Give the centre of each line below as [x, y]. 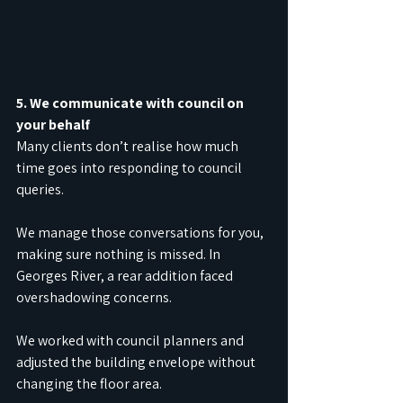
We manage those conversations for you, [141, 233]
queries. [40, 190]
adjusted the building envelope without [137, 363]
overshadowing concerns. [94, 298]
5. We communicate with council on [131, 103]
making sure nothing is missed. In [120, 255]
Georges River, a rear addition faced [126, 276]
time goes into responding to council [130, 168]
